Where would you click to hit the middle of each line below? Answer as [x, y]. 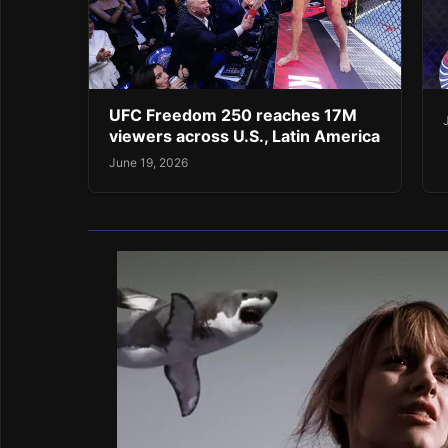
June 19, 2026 [148, 163]
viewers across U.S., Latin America [244, 135]
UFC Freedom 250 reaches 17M [233, 114]
